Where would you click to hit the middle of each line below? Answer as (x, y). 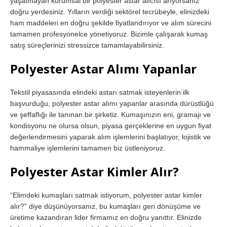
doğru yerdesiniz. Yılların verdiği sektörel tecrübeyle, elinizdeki (110, 11)
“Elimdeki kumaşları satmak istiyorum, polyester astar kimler (106, 195)
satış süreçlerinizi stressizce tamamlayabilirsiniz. (87, 45)
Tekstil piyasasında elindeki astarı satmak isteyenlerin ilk (100, 92)
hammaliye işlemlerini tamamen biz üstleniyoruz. (88, 148)
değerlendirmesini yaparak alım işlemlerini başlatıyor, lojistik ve (110, 137)
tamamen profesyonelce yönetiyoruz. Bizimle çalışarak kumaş (109, 34)
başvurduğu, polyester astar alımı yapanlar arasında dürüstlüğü (112, 103)
